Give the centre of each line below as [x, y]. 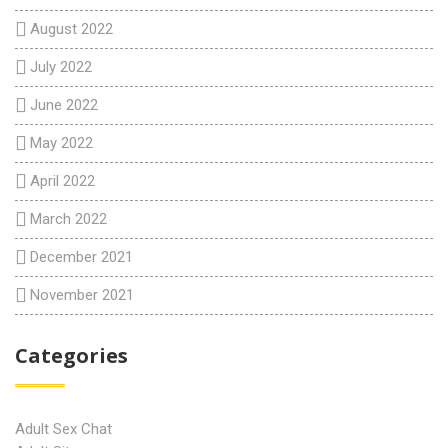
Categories [71, 355]
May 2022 [61, 143]
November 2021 [82, 295]
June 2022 [64, 105]
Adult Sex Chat [63, 429]
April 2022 [62, 181]
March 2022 [68, 219]
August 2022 [71, 29]
